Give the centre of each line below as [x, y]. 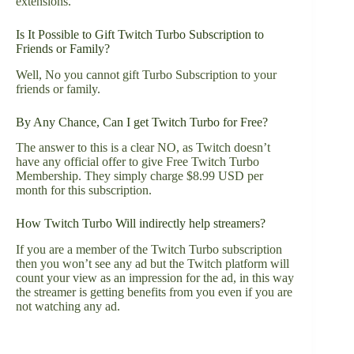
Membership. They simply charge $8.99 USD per [139, 176]
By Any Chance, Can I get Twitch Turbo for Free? [142, 122]
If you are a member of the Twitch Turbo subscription [149, 250]
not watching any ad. [68, 307]
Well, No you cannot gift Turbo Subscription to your [146, 74]
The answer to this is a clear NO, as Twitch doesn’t [143, 148]
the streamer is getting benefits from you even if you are [154, 292]
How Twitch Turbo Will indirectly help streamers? [141, 224]
